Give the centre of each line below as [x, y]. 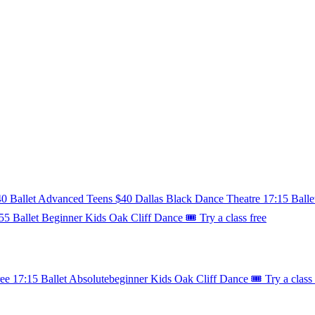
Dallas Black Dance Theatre [198, 198]
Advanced [61, 198]
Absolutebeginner [108, 279]
